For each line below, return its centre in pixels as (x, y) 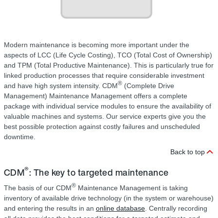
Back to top (188, 152)
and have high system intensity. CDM (61, 86)
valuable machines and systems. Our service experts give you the (105, 117)
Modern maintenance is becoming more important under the (97, 45)
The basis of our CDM (38, 188)
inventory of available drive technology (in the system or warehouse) (109, 198)
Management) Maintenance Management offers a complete (96, 96)
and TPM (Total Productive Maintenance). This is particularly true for (109, 65)
